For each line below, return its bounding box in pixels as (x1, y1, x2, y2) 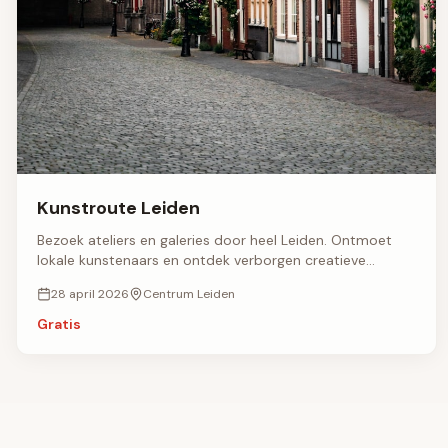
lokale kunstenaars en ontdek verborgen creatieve (37, 251, 366, 270)
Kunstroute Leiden (37, 196, 200, 221)
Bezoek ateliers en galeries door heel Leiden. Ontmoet (37, 231, 392, 250)
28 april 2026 (51, 286, 129, 303)
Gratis (37, 315, 81, 334)
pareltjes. (37, 271, 97, 290)
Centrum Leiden (143, 286, 235, 303)
